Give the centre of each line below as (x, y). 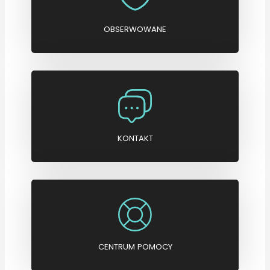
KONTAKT (135, 138)
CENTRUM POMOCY (135, 247)
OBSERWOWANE (135, 30)
